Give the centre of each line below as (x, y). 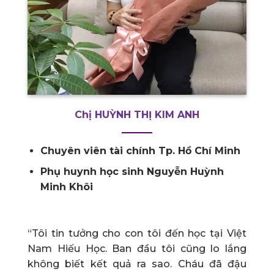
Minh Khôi (66, 187)
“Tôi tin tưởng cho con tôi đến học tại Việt (137, 233)
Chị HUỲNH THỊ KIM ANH (137, 114)
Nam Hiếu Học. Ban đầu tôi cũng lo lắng (137, 248)
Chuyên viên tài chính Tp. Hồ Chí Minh (140, 150)
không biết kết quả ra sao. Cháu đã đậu (137, 264)
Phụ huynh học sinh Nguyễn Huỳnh (132, 172)
